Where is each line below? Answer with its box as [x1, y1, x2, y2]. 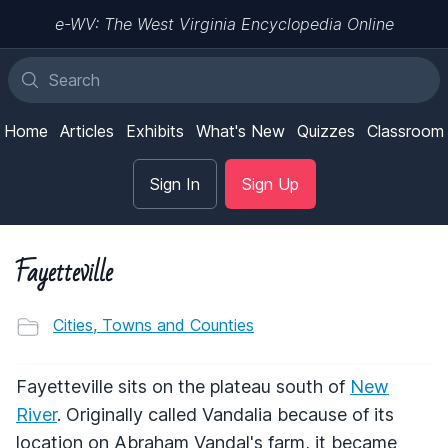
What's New [196, 121, 285, 141]
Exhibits [126, 121, 184, 141]
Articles [60, 121, 114, 141]
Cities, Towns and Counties [53, 315, 254, 335]
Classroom [367, 121, 444, 141]
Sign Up [241, 174, 299, 194]
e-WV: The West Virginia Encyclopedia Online [54, 14, 394, 34]
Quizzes [297, 121, 355, 141]
